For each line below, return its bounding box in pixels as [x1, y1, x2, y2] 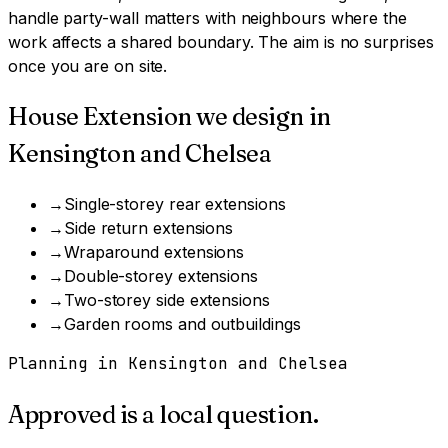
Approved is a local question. [8, 399, 319, 429]
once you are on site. [8, 56, 168, 77]
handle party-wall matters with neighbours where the [8, 8, 407, 29]
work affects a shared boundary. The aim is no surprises [8, 32, 434, 53]
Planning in [8, 353, 128, 375]
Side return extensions [63, 218, 234, 239]
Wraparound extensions [63, 242, 245, 263]
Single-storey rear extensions [63, 194, 286, 215]
